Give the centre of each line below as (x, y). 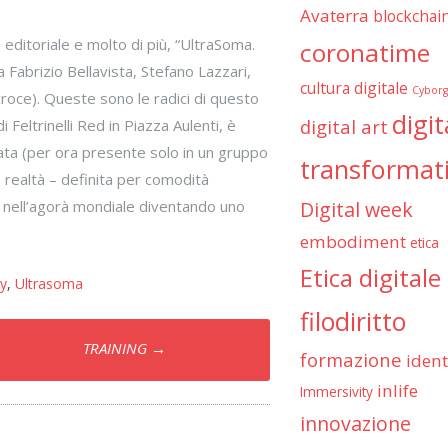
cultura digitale (353, 87)
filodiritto (352, 320)
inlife (397, 390)
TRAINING (116, 348)
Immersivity (336, 391)
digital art (343, 126)
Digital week (356, 209)
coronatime (364, 52)
